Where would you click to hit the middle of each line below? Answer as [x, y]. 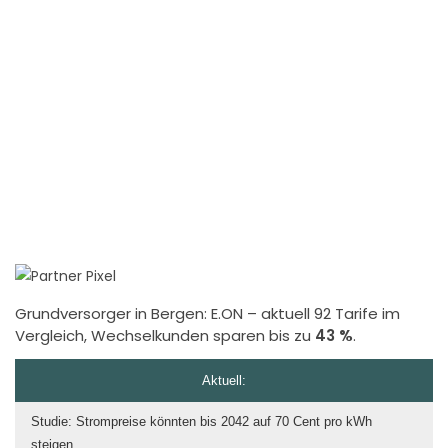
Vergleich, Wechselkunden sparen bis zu [165, 335]
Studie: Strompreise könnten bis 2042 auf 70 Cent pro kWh [201, 421]
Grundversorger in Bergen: [113, 313]
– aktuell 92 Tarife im [321, 313]
